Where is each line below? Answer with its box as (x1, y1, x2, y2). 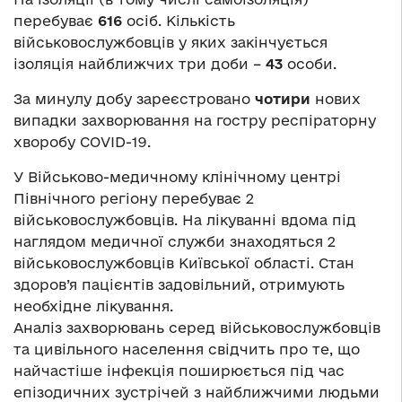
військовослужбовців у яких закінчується (13, 33, 328, 50)
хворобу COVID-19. (13, 133, 151, 150)
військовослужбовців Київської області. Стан (13, 254, 354, 271)
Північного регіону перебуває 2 (13, 189, 254, 206)
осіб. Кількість (122, 12, 235, 29)
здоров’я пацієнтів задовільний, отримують (13, 275, 345, 293)
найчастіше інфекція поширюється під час (13, 362, 345, 379)
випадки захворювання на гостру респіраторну (13, 111, 376, 128)
